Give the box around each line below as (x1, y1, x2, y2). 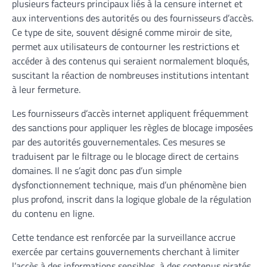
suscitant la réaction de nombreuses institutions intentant (12, 67, 249, 82)
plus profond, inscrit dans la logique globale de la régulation (12, 191, 252, 206)
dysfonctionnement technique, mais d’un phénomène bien (12, 177, 247, 192)
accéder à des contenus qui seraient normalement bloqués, (12, 53, 250, 68)
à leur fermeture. (12, 82, 80, 97)
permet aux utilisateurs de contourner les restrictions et (12, 39, 240, 54)
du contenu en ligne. (12, 206, 94, 221)
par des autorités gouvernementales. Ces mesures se (12, 134, 225, 149)
